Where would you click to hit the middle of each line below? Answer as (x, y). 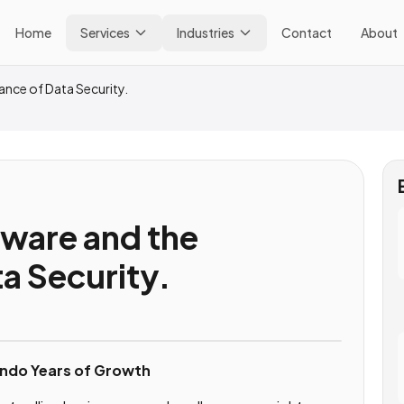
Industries (206, 32)
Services (106, 32)
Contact (307, 32)
